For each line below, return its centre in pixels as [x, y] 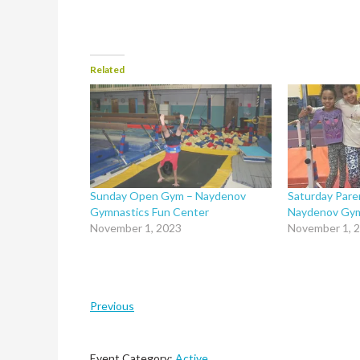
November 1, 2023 [136, 227]
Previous [112, 305]
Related [107, 69]
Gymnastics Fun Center [149, 211]
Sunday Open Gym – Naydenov [168, 195]
